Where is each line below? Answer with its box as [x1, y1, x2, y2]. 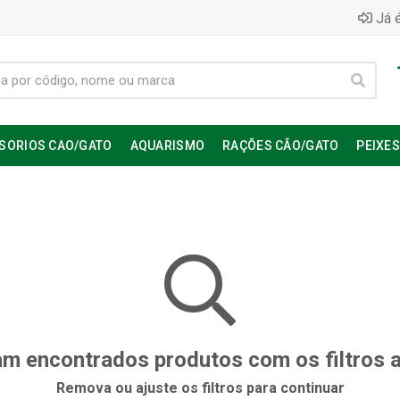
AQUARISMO [129, 138, 205, 153]
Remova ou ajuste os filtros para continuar [55, 379, 345, 396]
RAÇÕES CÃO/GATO [222, 138, 339, 153]
